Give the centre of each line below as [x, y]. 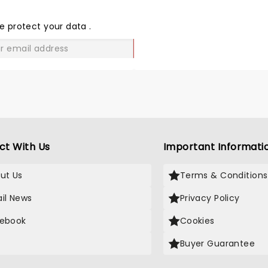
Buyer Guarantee [217, 243]
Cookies [197, 221]
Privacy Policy [210, 198]
